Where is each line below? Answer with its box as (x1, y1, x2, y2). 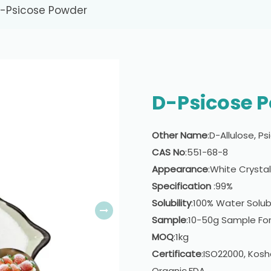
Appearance (152, 162, 208, 175)
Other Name (152, 128, 207, 142)
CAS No (152, 145, 185, 158)
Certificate (152, 247, 201, 260)
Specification (152, 179, 211, 192)
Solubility (152, 196, 191, 209)
